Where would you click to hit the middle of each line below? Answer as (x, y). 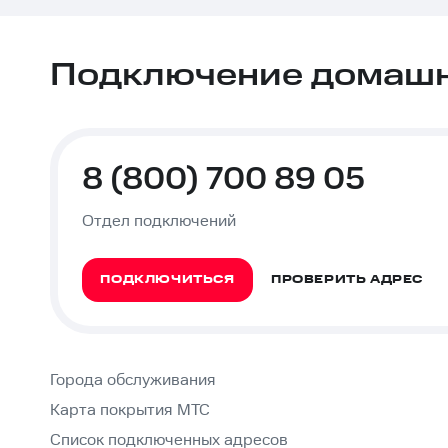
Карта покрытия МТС (130, 411)
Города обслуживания (133, 381)
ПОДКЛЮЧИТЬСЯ (167, 280)
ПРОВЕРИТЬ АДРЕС (347, 280)
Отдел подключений (159, 222)
